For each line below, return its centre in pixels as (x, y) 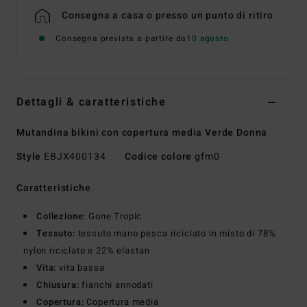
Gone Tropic (114, 217)
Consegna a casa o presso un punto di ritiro (167, 16)
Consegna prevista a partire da (121, 39)
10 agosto (208, 39)
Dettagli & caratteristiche (91, 102)
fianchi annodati (116, 285)
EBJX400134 (75, 157)
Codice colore (159, 157)
